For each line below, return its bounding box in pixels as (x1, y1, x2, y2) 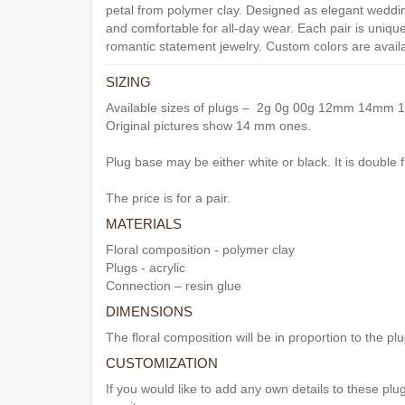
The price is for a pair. (106, 191, 234, 206)
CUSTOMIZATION (106, 355, 218, 372)
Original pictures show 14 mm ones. (106, 118, 311, 134)
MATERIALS (106, 216, 182, 232)
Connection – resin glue (106, 278, 241, 294)
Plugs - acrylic (106, 260, 185, 276)
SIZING (106, 74, 151, 90)
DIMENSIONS (106, 304, 193, 320)
